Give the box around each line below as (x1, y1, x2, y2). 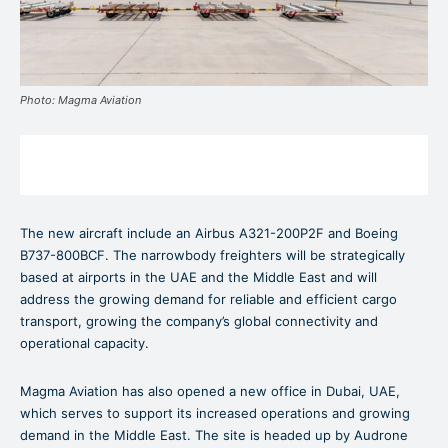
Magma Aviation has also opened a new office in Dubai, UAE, (20, 383, 400, 400)
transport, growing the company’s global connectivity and (20, 313, 378, 330)
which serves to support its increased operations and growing (20, 405, 410, 422)
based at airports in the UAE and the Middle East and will (20, 269, 377, 286)
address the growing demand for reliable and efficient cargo (20, 291, 397, 308)
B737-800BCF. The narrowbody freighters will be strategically (20, 247, 405, 264)
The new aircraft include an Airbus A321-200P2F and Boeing (20, 225, 398, 242)
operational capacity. (20, 335, 153, 352)
